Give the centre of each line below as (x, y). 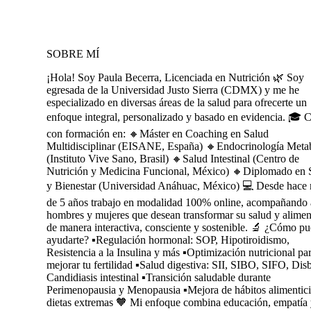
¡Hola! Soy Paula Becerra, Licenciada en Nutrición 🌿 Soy (175, 78)
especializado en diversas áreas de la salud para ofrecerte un (177, 103)
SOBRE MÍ (73, 54)
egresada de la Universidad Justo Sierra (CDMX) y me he (173, 90)
